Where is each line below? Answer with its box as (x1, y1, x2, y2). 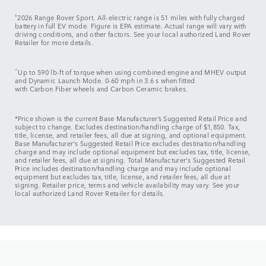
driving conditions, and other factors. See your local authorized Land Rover (15, 29, 251, 40)
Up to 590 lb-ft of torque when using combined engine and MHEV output (18, 67, 246, 78)
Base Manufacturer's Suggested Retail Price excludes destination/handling (15, 138, 246, 149)
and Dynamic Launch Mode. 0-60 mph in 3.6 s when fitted (15, 75, 195, 86)
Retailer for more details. (15, 37, 93, 48)
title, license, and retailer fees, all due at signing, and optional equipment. (15, 130, 247, 141)
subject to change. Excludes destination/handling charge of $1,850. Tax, (15, 122, 240, 132)
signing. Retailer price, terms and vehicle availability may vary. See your (15, 180, 240, 191)
